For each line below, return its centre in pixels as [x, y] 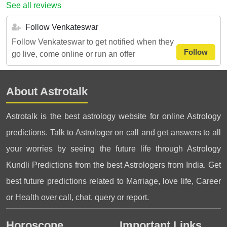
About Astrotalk [47, 91]
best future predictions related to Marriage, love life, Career [113, 181]
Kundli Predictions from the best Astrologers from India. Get [113, 165]
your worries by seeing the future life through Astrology [113, 149]
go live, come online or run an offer [73, 54]
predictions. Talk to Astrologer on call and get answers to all [113, 133]
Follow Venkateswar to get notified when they [93, 42]
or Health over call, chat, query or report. [78, 197]
